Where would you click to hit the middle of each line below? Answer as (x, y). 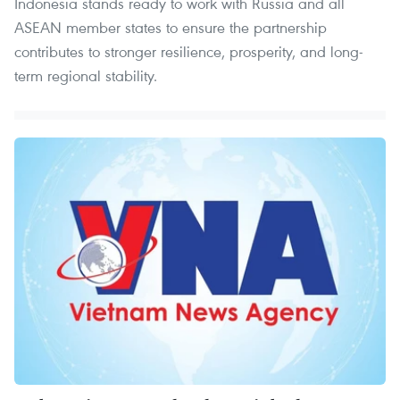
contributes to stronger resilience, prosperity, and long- (189, 51)
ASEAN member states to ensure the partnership (171, 27)
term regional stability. (86, 75)
